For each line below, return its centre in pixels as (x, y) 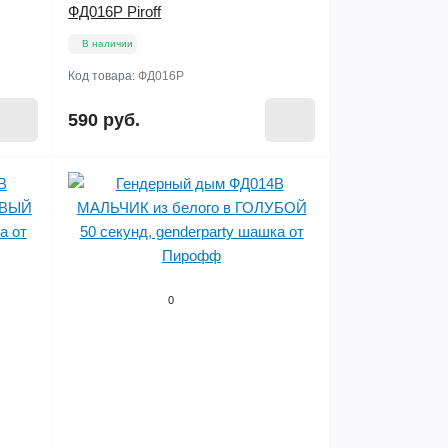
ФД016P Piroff (115, 11)
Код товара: (103, 76)
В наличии (108, 43)
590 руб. (104, 120)
